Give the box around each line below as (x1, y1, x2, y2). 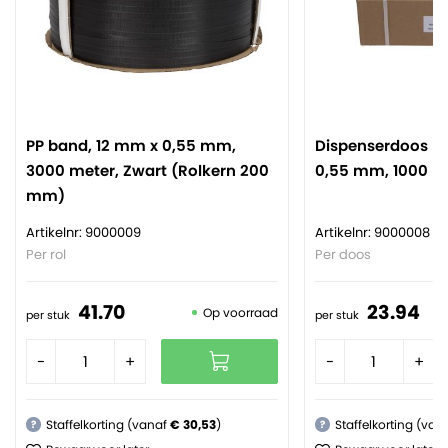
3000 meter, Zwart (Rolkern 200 (26, 159, 269, 181)
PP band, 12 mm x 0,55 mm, (26, 134, 236, 156)
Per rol (26, 244, 66, 264)
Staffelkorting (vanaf (46, 415, 170, 433)
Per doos (314, 244, 371, 264)
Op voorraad (202, 303, 278, 321)
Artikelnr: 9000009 (26, 222, 141, 242)
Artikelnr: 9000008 (314, 222, 430, 242)
